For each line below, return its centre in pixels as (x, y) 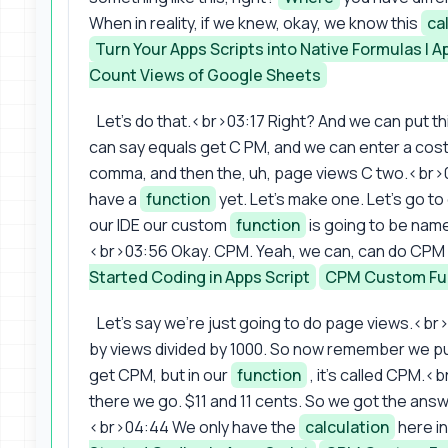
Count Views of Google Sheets (205, 74)
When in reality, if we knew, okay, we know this (255, 22)
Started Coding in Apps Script (199, 276)
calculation (347, 426)
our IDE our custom (159, 224)
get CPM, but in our (160, 374)
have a (114, 198)
